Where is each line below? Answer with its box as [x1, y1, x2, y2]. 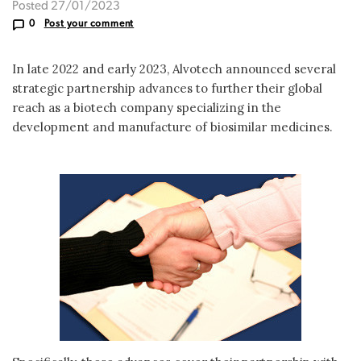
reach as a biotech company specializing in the [12, 99, 281, 115]
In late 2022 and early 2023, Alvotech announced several [12, 60, 336, 77]
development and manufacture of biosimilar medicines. [12, 118, 333, 135]
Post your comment [44, 19, 135, 29]
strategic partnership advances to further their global [12, 80, 322, 96]
